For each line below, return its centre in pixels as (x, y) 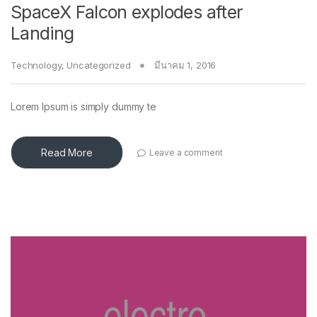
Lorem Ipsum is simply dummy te (83, 107)
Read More (67, 153)
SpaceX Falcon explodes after (127, 12)
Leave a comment (186, 152)
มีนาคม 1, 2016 (185, 65)
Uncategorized (99, 65)
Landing (42, 34)
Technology (36, 65)
